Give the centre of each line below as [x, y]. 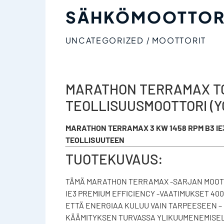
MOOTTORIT [179, 40]
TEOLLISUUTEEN [95, 139]
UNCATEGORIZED [104, 40]
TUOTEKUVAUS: [114, 159]
